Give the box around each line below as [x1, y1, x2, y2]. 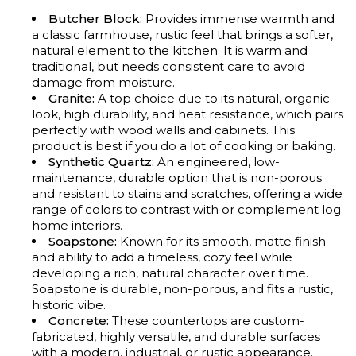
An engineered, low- [154, 153, 280, 169]
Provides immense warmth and [142, 10, 335, 26]
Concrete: [48, 312, 109, 328]
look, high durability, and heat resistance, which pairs [32, 106, 343, 122]
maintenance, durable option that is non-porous [32, 169, 322, 185]
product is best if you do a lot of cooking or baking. [32, 137, 335, 153]
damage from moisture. [32, 74, 175, 90]
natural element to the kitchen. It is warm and [32, 42, 308, 58]
